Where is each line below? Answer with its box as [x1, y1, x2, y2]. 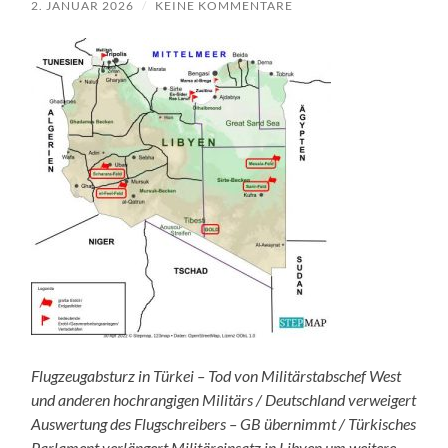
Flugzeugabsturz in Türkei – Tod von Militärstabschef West [31, 365, 402, 385]
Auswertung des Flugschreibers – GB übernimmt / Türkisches [31, 413, 417, 433]
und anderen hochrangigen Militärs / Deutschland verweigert [31, 389, 417, 409]
